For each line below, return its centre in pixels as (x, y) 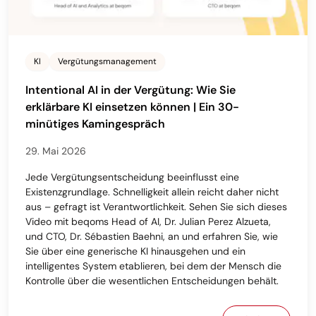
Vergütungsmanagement (107, 62)
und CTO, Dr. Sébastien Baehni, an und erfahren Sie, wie (152, 237)
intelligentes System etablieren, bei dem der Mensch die (153, 266)
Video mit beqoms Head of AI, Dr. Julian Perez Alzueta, (148, 222)
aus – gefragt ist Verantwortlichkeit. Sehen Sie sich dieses (156, 207)
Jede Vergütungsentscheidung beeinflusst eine (132, 177)
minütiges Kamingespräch (95, 124)
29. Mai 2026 (56, 151)
